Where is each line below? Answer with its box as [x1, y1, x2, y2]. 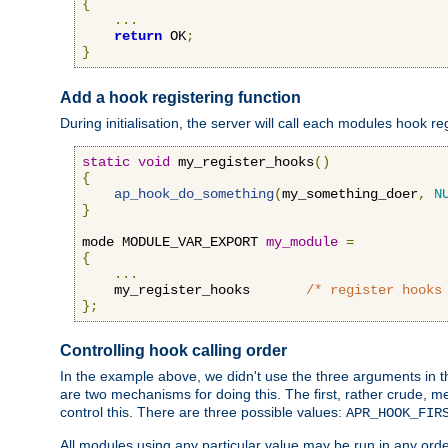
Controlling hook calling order [60, 342, 287, 360]
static [82, 153, 130, 170]
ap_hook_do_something [114, 185, 274, 202]
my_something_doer [282, 185, 418, 202]
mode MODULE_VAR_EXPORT [82, 233, 266, 250]
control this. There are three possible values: [60, 403, 346, 420]
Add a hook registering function [60, 89, 301, 107]
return [114, 28, 162, 45]
